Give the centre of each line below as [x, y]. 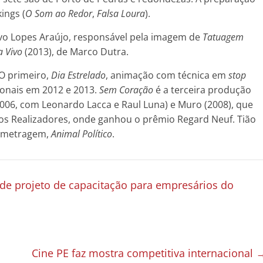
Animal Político [82, 134]
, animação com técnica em [167, 75]
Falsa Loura [121, 14]
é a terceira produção [202, 90]
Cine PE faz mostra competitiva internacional [144, 253]
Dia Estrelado [78, 75]
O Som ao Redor [59, 14]
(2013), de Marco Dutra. [75, 52]
